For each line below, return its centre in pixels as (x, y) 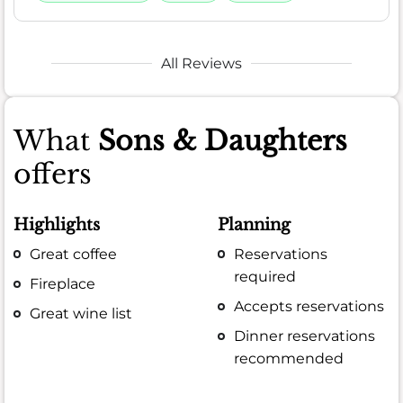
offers (53, 174)
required (265, 276)
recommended (289, 358)
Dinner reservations (305, 336)
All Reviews (201, 63)
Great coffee (74, 254)
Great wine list (81, 313)
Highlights (57, 225)
